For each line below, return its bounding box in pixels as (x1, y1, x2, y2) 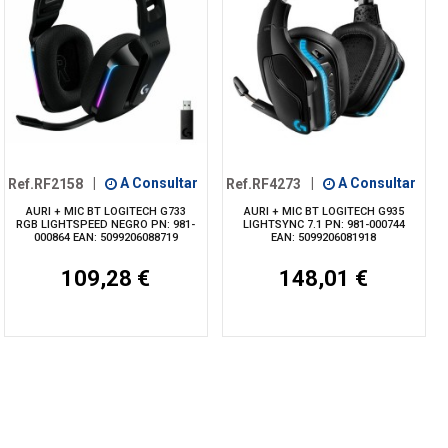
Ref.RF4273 (226, 175, 302, 192)
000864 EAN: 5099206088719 (33, 230, 178, 244)
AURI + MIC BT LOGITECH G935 (243, 204, 404, 218)
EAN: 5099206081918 (271, 230, 377, 244)
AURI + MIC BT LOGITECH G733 (25, 204, 186, 218)
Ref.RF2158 (8, 175, 84, 192)
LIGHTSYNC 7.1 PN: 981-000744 (242, 217, 405, 231)
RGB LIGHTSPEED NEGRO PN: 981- (16, 217, 196, 231)
